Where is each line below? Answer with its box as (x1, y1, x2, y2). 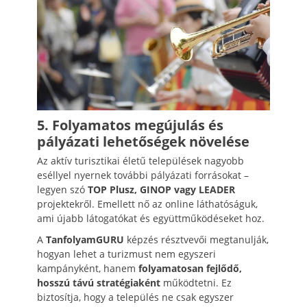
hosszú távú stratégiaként (37, 275, 160, 289)
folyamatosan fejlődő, (138, 261, 242, 275)
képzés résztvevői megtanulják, (124, 232, 269, 246)
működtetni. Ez (160, 275, 232, 289)
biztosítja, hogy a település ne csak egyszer (37, 290, 234, 304)
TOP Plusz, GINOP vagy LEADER (88, 182, 235, 196)
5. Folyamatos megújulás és (37, 115, 223, 134)
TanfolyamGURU (46, 232, 124, 246)
